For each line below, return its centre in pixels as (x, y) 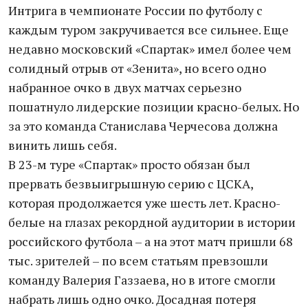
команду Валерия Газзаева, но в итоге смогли (142, 280)
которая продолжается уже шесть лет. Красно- (144, 203)
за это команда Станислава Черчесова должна (143, 126)
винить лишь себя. (63, 145)
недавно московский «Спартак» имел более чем (150, 49)
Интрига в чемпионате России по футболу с (135, 10)
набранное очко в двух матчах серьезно (125, 87)
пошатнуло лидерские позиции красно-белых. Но (154, 107)
